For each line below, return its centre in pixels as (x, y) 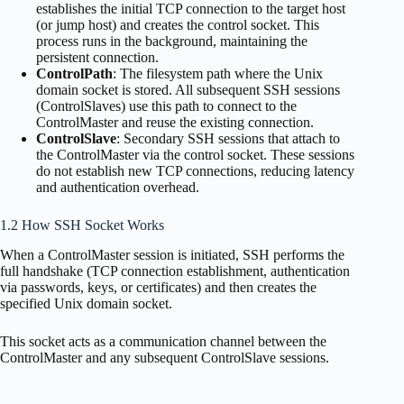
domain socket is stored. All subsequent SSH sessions (188, 90)
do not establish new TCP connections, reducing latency (195, 171)
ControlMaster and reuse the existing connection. (175, 123)
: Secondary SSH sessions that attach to (228, 139)
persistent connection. (97, 58)
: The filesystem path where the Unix (218, 74)
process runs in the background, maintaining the (172, 41)
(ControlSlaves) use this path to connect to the (166, 106)
